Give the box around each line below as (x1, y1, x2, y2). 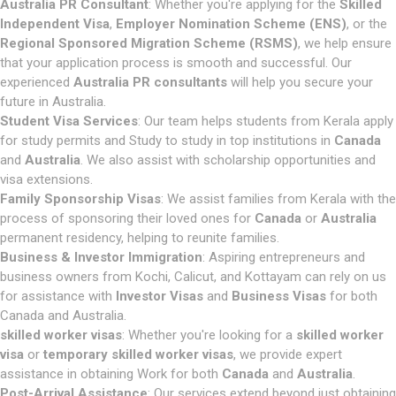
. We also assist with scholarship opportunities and (80, 152, 376, 168)
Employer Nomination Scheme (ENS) (116, 16, 346, 32)
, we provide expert (233, 346, 342, 362)
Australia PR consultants (73, 74, 227, 90)
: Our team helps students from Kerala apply (138, 113, 393, 129)
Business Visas (232, 288, 326, 304)
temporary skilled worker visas (43, 346, 233, 362)
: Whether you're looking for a (122, 327, 296, 343)
